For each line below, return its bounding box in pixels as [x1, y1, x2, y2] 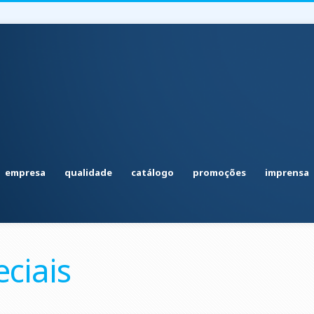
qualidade [64, 166, 112, 179]
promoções [193, 166, 246, 179]
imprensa [265, 166, 309, 179]
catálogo [131, 166, 174, 179]
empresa [5, 166, 46, 179]
